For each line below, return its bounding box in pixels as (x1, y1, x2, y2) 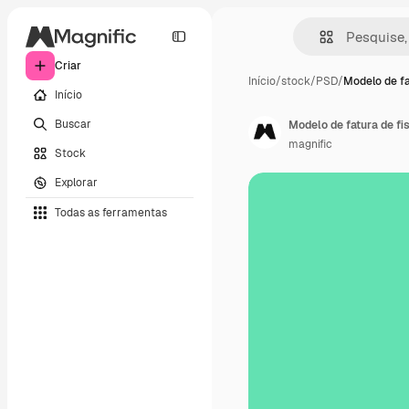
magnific (288, 137, 332, 152)
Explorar (55, 174, 98, 190)
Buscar (55, 116, 91, 131)
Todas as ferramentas (55, 204, 167, 220)
